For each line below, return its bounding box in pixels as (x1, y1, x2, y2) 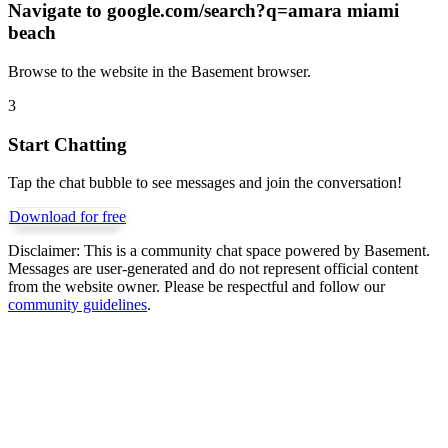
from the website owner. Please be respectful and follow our (8, 278, 385, 296)
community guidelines (8, 296, 147, 314)
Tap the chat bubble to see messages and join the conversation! (8, 174, 402, 192)
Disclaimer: (8, 242, 80, 260)
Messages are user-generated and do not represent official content (8, 260, 418, 278)
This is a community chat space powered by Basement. (80, 242, 430, 260)
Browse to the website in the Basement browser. (8, 63, 311, 80)
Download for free (9, 208, 126, 226)
